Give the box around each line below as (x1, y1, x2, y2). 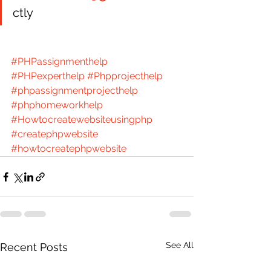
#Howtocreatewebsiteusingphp (11, 114, 152, 125)
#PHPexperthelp (11, 70, 85, 82)
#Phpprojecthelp (87, 70, 163, 82)
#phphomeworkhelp (11, 99, 103, 111)
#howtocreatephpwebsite (11, 143, 126, 154)
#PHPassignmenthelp (11, 56, 108, 67)
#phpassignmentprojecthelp (11, 85, 138, 96)
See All (166, 240, 194, 250)
